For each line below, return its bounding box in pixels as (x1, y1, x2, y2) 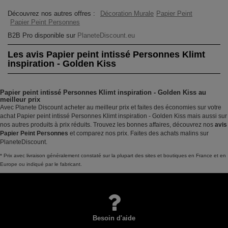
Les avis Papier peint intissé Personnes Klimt (8, 49, 205, 60)
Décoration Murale (100, 10, 154, 17)
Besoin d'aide (93, 214, 135, 222)
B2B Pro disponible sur (8, 32, 77, 39)
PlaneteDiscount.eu (77, 32, 135, 39)
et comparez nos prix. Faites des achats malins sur (68, 130, 209, 137)
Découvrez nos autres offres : (8, 10, 95, 17)
